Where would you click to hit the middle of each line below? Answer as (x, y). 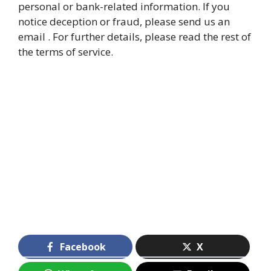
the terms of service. (66, 52)
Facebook (83, 247)
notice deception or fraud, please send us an (124, 22)
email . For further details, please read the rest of (135, 37)
